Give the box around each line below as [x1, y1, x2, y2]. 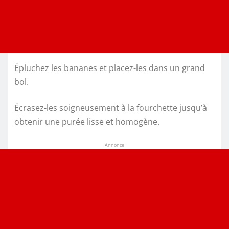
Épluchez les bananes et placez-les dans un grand [14, 62, 205, 74]
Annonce [105, 142, 124, 149]
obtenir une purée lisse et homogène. [14, 116, 159, 128]
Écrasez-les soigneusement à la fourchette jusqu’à [14, 102, 207, 114]
